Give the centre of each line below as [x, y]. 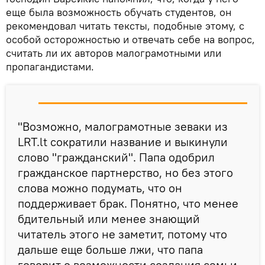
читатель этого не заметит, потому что [122, 234]
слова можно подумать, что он [100, 188]
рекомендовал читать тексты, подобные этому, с [125, 25]
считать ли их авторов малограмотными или [114, 53]
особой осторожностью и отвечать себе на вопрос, [130, 39]
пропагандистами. [50, 66]
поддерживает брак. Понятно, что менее [128, 203]
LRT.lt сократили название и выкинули [123, 141]
